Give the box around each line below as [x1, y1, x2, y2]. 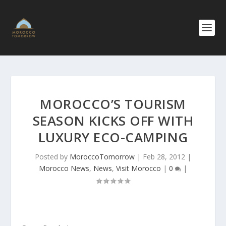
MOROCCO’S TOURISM [40, 95, 186, 113]
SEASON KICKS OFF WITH [32, 111, 194, 130]
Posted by [35, 152, 70, 161]
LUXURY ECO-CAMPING [38, 128, 188, 146]
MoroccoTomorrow [70, 152, 135, 161]
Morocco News [39, 163, 89, 173]
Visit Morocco [116, 163, 161, 173]
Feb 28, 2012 [143, 152, 185, 161]
